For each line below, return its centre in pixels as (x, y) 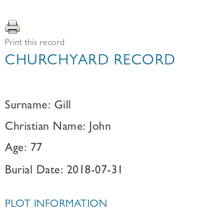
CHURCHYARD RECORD (90, 62)
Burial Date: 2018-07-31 (64, 171)
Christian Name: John (58, 128)
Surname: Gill (38, 107)
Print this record (35, 44)
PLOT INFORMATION (56, 205)
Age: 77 (24, 149)
